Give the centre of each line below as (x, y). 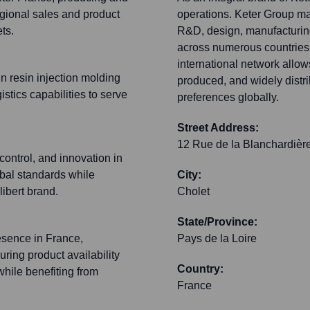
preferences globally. (228, 98)
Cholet (193, 192)
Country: (200, 269)
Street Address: (218, 128)
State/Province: (217, 222)
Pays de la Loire (217, 239)
